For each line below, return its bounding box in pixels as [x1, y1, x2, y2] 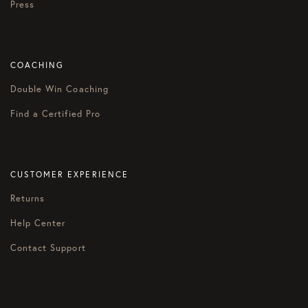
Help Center [10, 217, 66, 229]
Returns [10, 192, 45, 204]
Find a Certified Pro [10, 108, 100, 120]
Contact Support [10, 242, 86, 254]
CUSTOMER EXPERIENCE [10, 169, 129, 179]
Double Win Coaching [10, 83, 109, 95]
